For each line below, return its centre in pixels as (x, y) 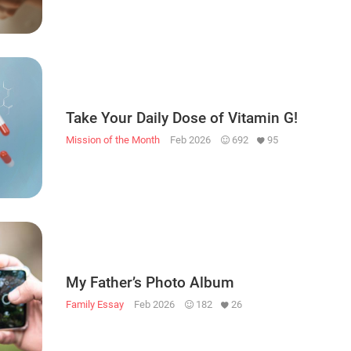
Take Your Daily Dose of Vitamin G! (182, 118)
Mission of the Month (113, 139)
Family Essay (95, 304)
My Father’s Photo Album (150, 282)
